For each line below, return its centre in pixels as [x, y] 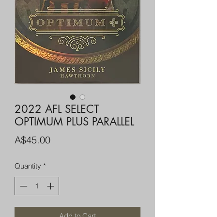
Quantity [28, 166]
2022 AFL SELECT [57, 109]
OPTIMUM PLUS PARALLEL [74, 121]
